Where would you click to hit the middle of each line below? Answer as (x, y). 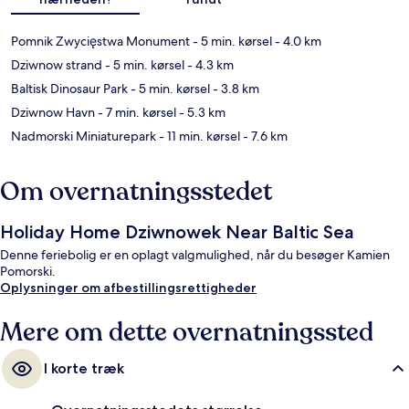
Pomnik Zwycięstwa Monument (100, 42)
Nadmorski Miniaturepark (84, 136)
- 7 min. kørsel (136, 113)
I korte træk (84, 369)
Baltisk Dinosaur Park (69, 89)
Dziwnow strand (57, 65)
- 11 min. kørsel (198, 136)
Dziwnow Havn (53, 113)
